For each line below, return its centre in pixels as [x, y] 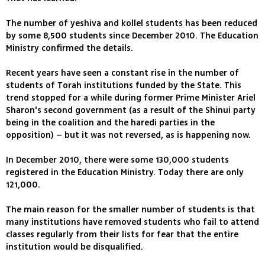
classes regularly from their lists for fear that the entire [122, 235]
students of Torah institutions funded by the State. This [124, 86]
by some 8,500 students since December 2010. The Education [132, 36]
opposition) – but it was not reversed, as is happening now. [128, 135]
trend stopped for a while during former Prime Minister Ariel [131, 98]
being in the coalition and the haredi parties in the [110, 123]
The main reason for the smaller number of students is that [130, 210]
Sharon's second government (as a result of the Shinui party [131, 111]
